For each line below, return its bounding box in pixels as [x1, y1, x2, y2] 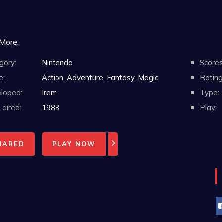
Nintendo [41, 58, 73, 67]
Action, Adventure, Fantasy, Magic [39, 73, 158, 82]
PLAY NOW [52, 140, 96, 148]
